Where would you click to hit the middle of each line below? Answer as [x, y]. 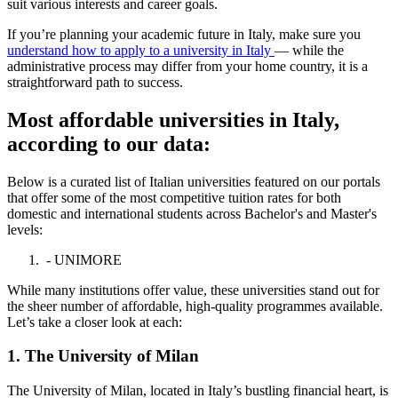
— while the [309, 50]
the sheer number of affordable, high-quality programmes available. [195, 306]
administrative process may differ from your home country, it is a [187, 66]
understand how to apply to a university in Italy [141, 50]
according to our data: [109, 143]
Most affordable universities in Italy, [173, 119]
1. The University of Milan [103, 356]
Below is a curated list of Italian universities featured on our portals [194, 181]
